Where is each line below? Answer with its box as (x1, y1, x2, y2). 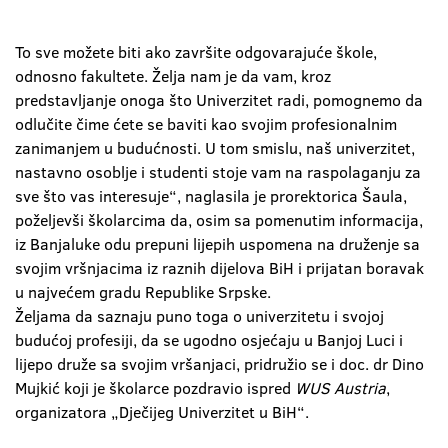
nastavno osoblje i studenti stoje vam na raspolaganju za (15, 161, 421, 183)
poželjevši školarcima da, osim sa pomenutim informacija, (15, 209, 423, 231)
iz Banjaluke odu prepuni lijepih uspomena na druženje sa (15, 233, 420, 255)
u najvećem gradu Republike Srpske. (15, 281, 271, 303)
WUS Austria (295, 377, 386, 399)
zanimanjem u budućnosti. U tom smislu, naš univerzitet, (15, 137, 415, 159)
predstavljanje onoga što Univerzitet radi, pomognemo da (15, 89, 423, 111)
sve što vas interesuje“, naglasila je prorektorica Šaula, (15, 185, 407, 207)
